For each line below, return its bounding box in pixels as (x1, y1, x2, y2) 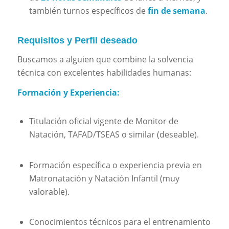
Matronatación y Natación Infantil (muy (29, 172, 179, 184)
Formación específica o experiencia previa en (29, 159, 202, 171)
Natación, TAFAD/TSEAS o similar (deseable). (29, 129, 199, 141)
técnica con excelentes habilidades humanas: (17, 66, 191, 78)
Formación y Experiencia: (17, 87, 120, 99)
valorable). (29, 186, 70, 197)
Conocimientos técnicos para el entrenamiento (29, 216, 211, 227)
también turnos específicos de (29, 5, 148, 16)
